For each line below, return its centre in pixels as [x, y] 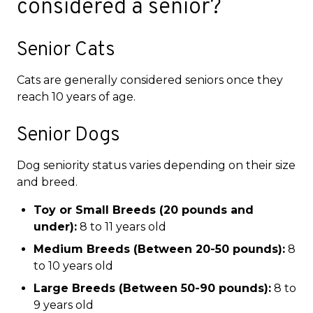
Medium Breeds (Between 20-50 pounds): [159, 249]
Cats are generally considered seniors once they [150, 80]
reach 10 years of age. [76, 96]
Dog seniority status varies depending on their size [156, 165]
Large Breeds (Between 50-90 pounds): [152, 288]
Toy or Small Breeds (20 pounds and [144, 210]
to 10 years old [73, 265]
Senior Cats [66, 50]
